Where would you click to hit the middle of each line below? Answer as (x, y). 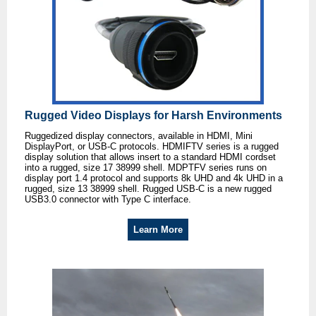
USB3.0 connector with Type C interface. (108, 200)
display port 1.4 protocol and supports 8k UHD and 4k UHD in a (154, 178)
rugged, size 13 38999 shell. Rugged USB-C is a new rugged (148, 189)
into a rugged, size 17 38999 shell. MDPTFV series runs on (146, 168)
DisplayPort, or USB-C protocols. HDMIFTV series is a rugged (152, 147)
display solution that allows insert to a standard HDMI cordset (150, 157)
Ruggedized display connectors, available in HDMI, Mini (139, 136)
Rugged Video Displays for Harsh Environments (153, 116)
